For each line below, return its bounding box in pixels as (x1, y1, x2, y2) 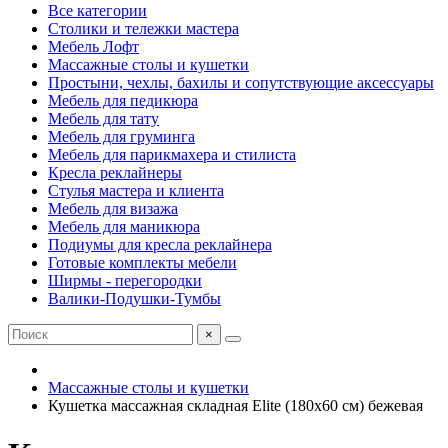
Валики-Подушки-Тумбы (48, 290, 221, 307)
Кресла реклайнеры (48, 164, 182, 181)
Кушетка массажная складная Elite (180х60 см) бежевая (48, 397, 423, 414)
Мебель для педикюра (48, 92, 198, 109)
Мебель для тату (48, 110, 159, 127)
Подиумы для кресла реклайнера (48, 236, 272, 253)
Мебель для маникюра (48, 218, 200, 235)
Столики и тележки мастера (48, 20, 239, 37)
